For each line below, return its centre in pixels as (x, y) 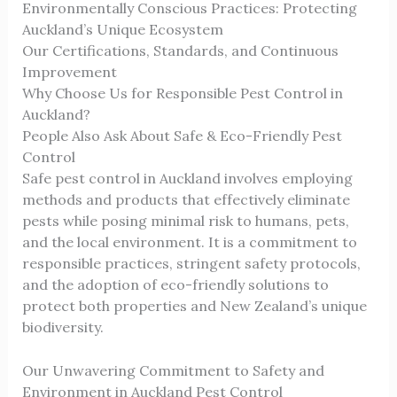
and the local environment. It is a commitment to (189, 241)
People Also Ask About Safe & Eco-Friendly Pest (182, 135)
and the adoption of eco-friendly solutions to (175, 284)
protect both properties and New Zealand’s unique (194, 305)
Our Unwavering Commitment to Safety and (173, 371)
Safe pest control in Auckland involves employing (187, 178)
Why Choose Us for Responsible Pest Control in (182, 93)
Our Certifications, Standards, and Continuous (180, 50)
